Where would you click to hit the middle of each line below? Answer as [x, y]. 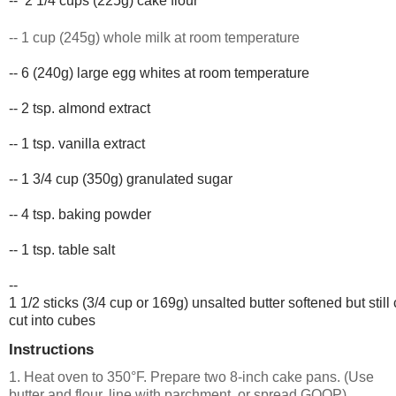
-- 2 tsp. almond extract [80, 108]
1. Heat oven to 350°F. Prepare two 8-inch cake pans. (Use [191, 377]
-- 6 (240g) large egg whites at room [122, 72]
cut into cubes [52, 320]
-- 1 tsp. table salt [62, 249]
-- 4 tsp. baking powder [80, 214]
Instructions [51, 349]
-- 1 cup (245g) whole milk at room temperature [154, 37]
